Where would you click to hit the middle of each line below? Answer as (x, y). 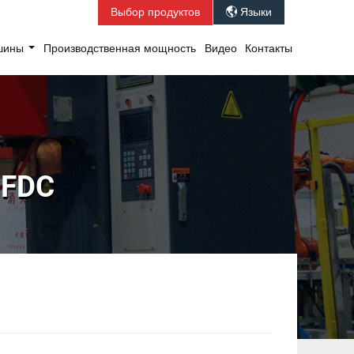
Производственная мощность (120, 49)
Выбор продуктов (155, 13)
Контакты (269, 49)
